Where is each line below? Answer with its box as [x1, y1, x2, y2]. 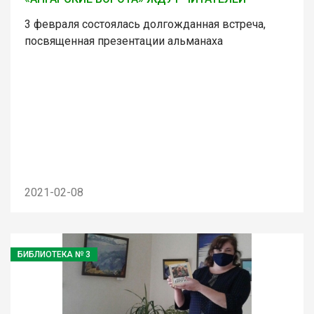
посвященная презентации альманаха [25, 34, 223, 48]
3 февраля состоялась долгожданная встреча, [25, 17, 266, 31]
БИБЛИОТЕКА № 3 [18, 249, 90, 259]
